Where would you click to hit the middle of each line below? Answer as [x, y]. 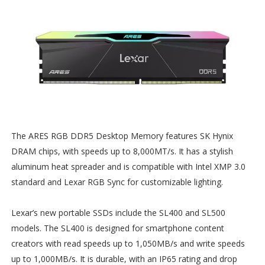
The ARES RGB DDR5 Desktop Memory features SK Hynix [122, 136]
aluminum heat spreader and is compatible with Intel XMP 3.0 [128, 167]
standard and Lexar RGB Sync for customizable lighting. [117, 182]
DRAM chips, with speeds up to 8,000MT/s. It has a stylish [122, 151]
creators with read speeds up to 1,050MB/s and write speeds [128, 244]
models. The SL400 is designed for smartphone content [117, 228]
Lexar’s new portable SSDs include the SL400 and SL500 [118, 213]
